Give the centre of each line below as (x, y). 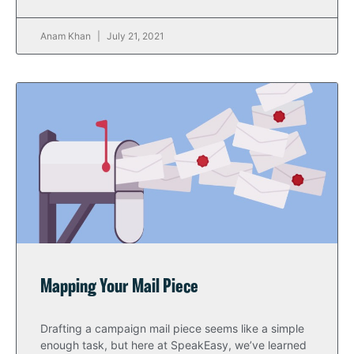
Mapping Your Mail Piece (119, 287)
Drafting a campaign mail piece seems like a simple (172, 328)
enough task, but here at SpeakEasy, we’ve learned (173, 345)
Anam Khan (67, 36)
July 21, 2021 (134, 36)
